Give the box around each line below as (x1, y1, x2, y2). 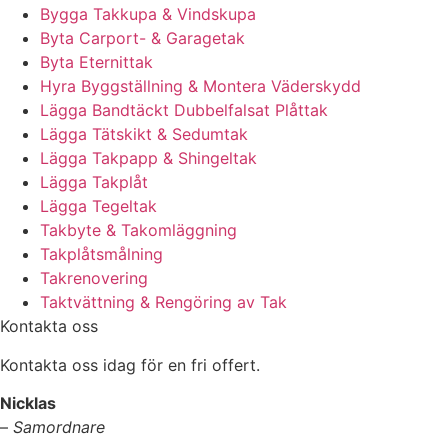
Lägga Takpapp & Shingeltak (40, 148, 257, 169)
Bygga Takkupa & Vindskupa (40, 4, 256, 25)
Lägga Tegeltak (40, 196, 157, 217)
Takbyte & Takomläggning (40, 220, 237, 241)
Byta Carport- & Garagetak (40, 28, 245, 49)
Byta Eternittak (40, 52, 153, 73)
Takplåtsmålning (40, 244, 163, 265)
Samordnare (13, 417, 105, 438)
